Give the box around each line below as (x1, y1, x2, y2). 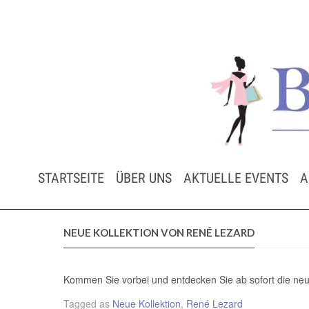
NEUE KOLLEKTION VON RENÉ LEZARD (63, 226, 255, 239)
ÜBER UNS (115, 169, 172, 186)
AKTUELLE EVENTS (183, 169, 288, 186)
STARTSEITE (37, 169, 104, 186)
